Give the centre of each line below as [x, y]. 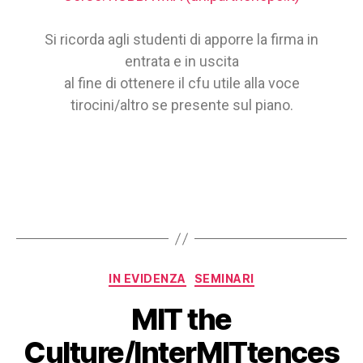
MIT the [181, 319]
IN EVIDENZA [147, 279]
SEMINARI [224, 279]
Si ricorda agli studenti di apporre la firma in [181, 40]
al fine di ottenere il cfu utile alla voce [181, 83]
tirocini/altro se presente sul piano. [181, 105]
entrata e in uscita [181, 62]
